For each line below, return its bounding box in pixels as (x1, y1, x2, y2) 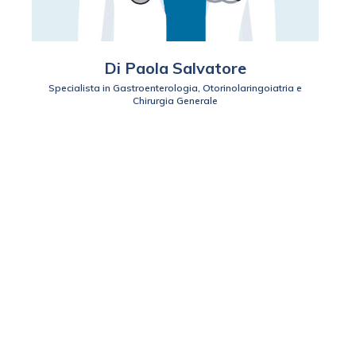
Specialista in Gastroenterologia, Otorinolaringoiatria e (48, 82, 303, 94)
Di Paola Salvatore (104, 58, 247, 78)
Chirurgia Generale (133, 95, 219, 106)
